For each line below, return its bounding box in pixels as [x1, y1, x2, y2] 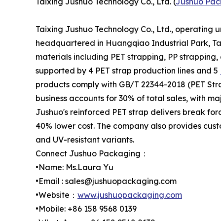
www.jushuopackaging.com [77, 189, 182, 200]
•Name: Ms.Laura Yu [36, 162, 115, 172]
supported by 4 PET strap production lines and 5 [36, 65, 220, 75]
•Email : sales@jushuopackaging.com [36, 176, 177, 186]
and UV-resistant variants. [36, 134, 134, 145]
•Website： [36, 189, 77, 200]
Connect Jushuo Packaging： [36, 148, 148, 158]
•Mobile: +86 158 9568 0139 [36, 203, 137, 214]
